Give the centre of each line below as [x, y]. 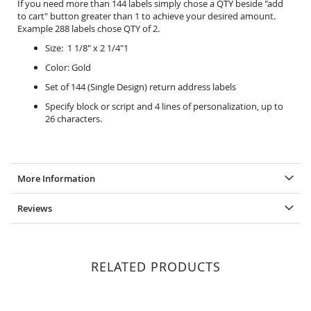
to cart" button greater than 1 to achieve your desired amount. [146, 16]
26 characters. [74, 119]
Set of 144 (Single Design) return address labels [141, 87]
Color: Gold [68, 67]
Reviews [35, 208]
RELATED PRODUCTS [155, 267]
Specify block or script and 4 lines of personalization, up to [164, 106]
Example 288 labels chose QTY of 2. [89, 28]
